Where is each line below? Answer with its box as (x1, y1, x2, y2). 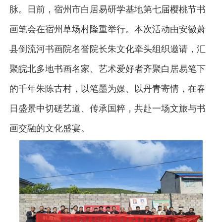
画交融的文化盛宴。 (9, 123, 90, 133)
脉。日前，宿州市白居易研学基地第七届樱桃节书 (9, 4, 206, 14)
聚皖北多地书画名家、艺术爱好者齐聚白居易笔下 (9, 64, 206, 74)
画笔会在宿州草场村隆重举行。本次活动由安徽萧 (9, 24, 206, 34)
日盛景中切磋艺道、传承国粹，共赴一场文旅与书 (9, 104, 206, 113)
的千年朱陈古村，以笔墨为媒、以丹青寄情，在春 (9, 84, 206, 94)
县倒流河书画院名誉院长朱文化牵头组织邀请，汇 (9, 44, 206, 54)
